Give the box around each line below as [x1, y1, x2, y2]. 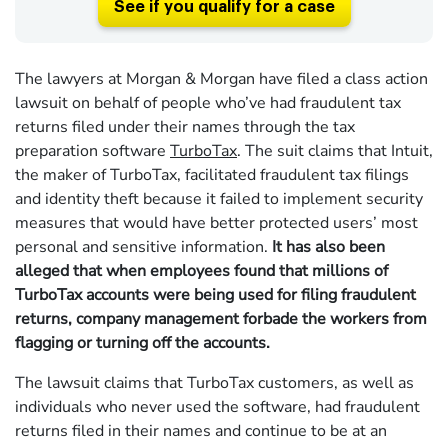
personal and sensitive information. [15, 236, 272, 259]
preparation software [15, 140, 170, 163]
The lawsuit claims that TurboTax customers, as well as [15, 372, 414, 395]
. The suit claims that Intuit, [237, 140, 433, 163]
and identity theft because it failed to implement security [15, 188, 423, 211]
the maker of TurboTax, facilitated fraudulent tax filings [15, 164, 409, 187]
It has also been [272, 236, 385, 259]
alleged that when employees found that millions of [15, 260, 388, 283]
